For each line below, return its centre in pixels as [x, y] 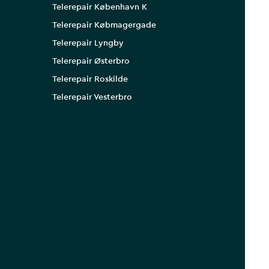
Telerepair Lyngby [88, 44]
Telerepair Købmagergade [104, 26]
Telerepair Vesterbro [92, 98]
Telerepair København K [100, 8]
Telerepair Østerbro [91, 62]
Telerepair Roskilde [90, 80]
